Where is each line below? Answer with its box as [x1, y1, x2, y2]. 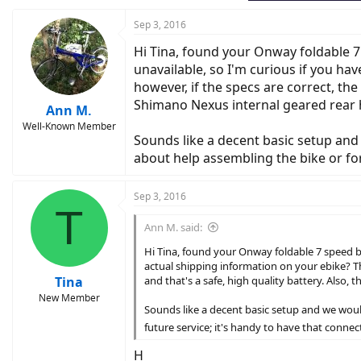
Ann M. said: [144, 220, 202, 234]
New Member [38, 291, 100, 305]
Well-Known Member [22, 119, 116, 133]
